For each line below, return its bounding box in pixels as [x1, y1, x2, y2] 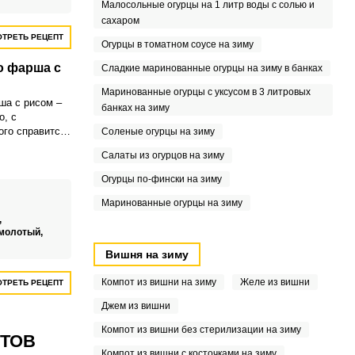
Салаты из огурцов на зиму [101, 150, 224, 161]
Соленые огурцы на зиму [101, 126, 215, 137]
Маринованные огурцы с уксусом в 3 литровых [101, 86, 311, 97]
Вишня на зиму [105, 248, 189, 261]
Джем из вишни [101, 300, 170, 311]
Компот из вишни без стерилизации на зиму [101, 324, 301, 335]
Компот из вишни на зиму [101, 277, 216, 288]
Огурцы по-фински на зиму [101, 174, 222, 185]
